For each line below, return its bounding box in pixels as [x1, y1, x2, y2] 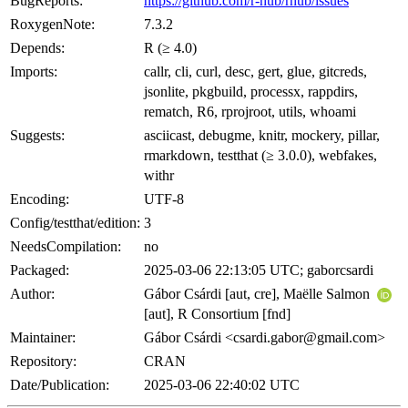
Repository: [10, 352, 76, 369]
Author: [10, 285, 55, 301]
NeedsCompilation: [10, 238, 121, 254]
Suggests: [10, 127, 65, 143]
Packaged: [10, 261, 69, 278]
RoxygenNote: [10, 15, 95, 32]
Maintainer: [10, 329, 76, 345]
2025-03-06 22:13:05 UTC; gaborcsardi [144, 261, 373, 278]
